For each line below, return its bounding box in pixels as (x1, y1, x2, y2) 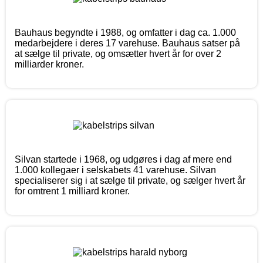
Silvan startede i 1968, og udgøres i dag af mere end (15, 154, 232, 165)
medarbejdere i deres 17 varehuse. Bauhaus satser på (15, 38, 240, 49)
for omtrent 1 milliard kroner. (15, 186, 130, 197)
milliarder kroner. (15, 59, 84, 70)
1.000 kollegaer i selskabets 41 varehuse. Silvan (15, 165, 216, 176)
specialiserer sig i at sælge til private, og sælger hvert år (15, 176, 245, 186)
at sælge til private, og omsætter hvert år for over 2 (15, 49, 221, 59)
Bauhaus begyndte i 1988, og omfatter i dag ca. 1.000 (15, 28, 236, 38)
